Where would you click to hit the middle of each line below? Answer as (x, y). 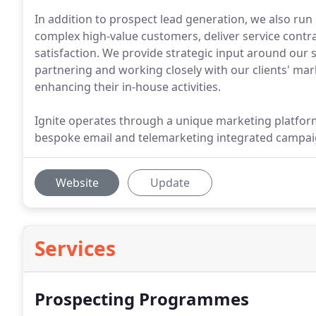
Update (170, 183)
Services (75, 248)
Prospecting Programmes (142, 299)
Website (77, 183)
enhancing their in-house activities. (128, 87)
